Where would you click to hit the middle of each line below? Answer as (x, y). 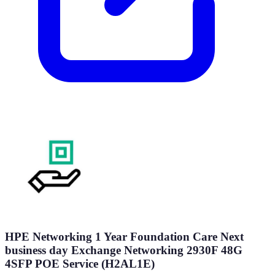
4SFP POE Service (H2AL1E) (80, 263)
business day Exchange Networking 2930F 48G (124, 250)
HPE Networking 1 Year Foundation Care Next (124, 236)
